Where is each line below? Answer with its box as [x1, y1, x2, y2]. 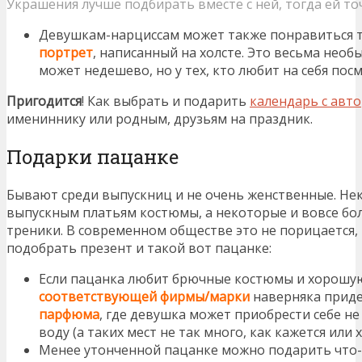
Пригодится [6, 92, 82, 110]
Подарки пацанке [6, 143, 179, 170]
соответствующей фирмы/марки [39, 287, 250, 305]
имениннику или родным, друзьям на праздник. [6, 110, 313, 128]
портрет [39, 44, 93, 61]
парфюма [39, 305, 99, 323]
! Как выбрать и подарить [82, 92, 250, 110]
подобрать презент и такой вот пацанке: [6, 238, 271, 257]
